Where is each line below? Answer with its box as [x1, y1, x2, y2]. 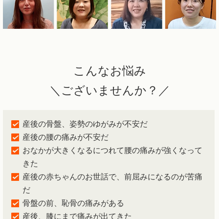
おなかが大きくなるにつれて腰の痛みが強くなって [22, 146, 202, 154]
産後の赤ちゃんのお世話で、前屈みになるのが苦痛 [22, 172, 202, 181]
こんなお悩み [73, 64, 146, 77]
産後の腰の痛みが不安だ [22, 132, 109, 141]
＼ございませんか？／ [49, 84, 170, 97]
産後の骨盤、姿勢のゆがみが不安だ [22, 119, 148, 128]
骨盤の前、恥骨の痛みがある [22, 198, 124, 207]
